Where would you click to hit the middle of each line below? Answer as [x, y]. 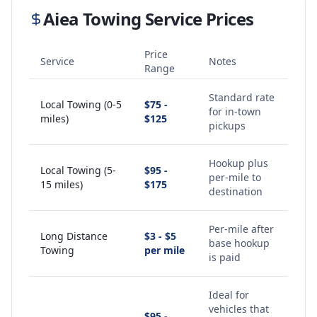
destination [236, 191]
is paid [225, 257]
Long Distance [74, 236]
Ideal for [229, 295]
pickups [227, 126]
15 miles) [62, 184]
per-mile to [235, 177]
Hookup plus [238, 163]
